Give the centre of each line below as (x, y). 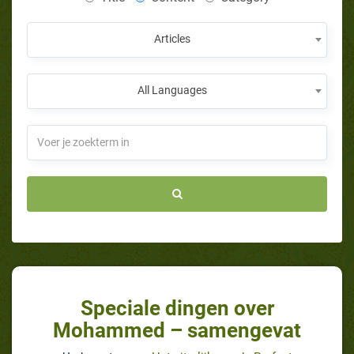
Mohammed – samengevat (177, 330)
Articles (172, 38)
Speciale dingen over (177, 308)
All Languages (172, 90)
